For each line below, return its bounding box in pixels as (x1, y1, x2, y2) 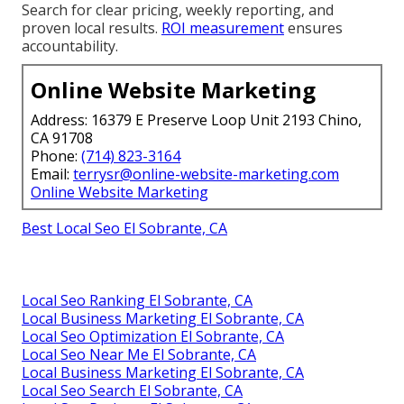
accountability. (22, 36, 118, 57)
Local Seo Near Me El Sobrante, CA (22, 344, 256, 365)
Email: (31, 164, 73, 185)
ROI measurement (161, 18, 284, 39)
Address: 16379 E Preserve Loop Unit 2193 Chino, (31, 110, 362, 131)
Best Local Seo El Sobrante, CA (22, 218, 227, 239)
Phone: (31, 146, 81, 167)
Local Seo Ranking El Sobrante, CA (22, 290, 252, 311)
